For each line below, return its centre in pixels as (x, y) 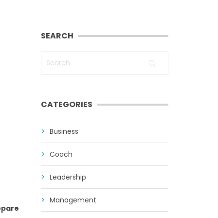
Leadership (68, 177)
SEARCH (57, 36)
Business (64, 131)
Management (73, 200)
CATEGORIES (66, 104)
